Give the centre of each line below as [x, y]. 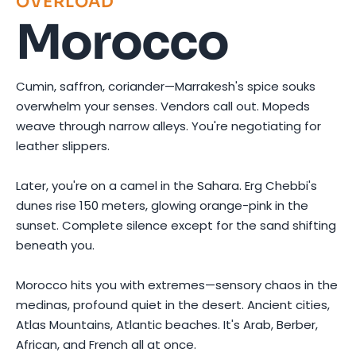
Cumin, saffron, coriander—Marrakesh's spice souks [166, 86]
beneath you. [55, 245]
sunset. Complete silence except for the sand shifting [176, 225]
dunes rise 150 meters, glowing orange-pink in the [162, 205]
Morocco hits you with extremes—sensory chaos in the [177, 284]
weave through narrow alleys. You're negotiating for [168, 126]
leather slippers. [63, 145]
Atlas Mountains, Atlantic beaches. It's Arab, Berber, [167, 324]
